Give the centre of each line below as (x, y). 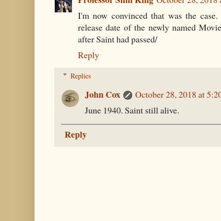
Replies (81, 75)
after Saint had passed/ (118, 39)
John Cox (103, 94)
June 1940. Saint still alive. (132, 110)
